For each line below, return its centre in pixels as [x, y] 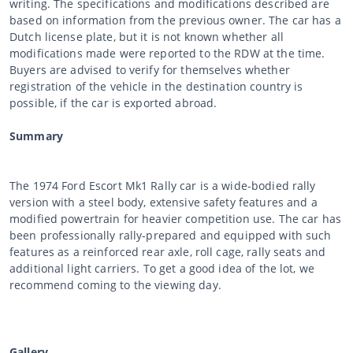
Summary [36, 136]
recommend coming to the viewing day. [115, 284]
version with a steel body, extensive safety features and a [163, 202]
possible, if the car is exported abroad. [113, 102]
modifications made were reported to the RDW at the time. [167, 53]
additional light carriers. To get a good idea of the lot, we [162, 268]
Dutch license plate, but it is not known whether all [147, 36]
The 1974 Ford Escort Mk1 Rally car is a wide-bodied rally [163, 185]
